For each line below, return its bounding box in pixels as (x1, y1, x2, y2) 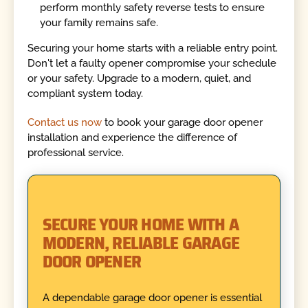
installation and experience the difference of (27, 131, 238, 144)
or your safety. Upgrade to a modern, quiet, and (27, 71, 252, 85)
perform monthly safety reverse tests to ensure (40, 1, 265, 14)
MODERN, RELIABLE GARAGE (42, 228, 240, 256)
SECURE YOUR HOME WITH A (42, 210, 239, 238)
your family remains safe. (40, 16, 159, 30)
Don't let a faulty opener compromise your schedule (27, 56, 277, 69)
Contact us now (27, 116, 102, 129)
